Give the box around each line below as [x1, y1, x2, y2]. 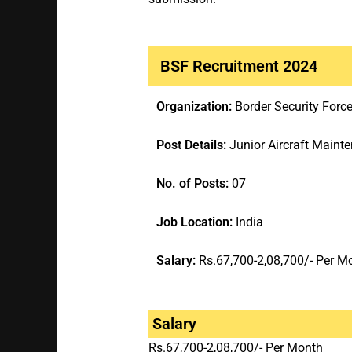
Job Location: [156, 214, 236, 230]
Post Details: [156, 137, 229, 153]
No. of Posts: [156, 176, 232, 192]
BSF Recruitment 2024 [159, 57, 317, 76]
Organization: [156, 99, 235, 115]
